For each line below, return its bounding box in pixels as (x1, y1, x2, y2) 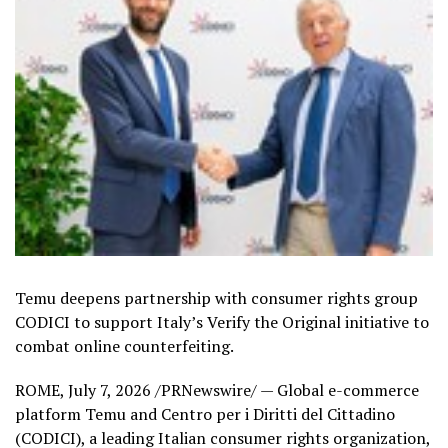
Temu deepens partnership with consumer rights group (15, 287, 418, 310)
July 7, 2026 (68, 379, 151, 402)
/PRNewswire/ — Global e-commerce (151, 379, 419, 402)
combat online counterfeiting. (15, 335, 234, 358)
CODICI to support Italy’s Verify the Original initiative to (15, 311, 429, 334)
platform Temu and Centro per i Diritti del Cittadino (15, 403, 395, 426)
